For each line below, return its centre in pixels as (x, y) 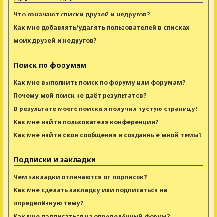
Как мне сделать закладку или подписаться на (90, 190)
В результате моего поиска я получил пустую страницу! (105, 108)
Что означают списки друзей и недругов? (82, 14)
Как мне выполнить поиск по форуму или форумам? (100, 82)
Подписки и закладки (55, 159)
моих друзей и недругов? (55, 40)
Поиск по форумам (50, 65)
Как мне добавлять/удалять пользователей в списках (101, 27)
